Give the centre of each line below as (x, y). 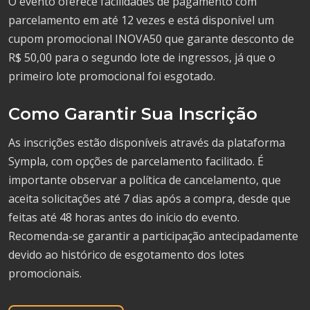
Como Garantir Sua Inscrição (133, 113)
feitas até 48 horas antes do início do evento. (124, 217)
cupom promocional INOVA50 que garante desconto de (151, 38)
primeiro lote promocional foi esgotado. (112, 76)
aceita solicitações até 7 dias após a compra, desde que (149, 198)
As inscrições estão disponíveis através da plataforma (147, 142)
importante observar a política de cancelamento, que (145, 180)
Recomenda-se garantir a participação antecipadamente (153, 236)
